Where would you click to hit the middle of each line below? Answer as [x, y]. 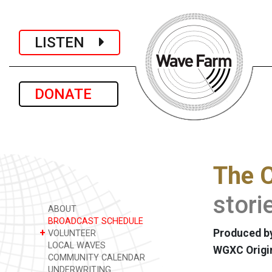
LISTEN [67, 42]
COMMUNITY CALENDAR [95, 258]
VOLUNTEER [71, 233]
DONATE [69, 94]
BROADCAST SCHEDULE [94, 221]
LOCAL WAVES [76, 246]
